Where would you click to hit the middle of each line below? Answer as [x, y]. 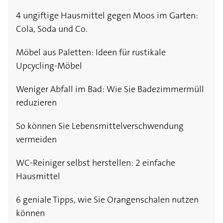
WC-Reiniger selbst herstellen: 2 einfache [96, 163]
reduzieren [36, 103]
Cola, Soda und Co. [52, 29]
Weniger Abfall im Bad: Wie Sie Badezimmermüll [110, 89]
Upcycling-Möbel [49, 66]
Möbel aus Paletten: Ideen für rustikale [91, 53]
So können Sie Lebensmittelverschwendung [100, 126]
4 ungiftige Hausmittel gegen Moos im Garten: [107, 16]
